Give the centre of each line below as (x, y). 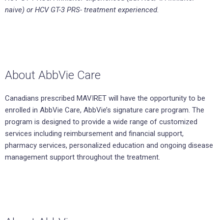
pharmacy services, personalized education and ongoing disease (109, 146)
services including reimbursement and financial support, (94, 134)
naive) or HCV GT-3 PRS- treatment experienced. (82, 10)
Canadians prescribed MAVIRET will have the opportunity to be (105, 98)
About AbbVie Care (53, 75)
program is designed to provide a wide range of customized (101, 122)
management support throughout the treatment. (82, 157)
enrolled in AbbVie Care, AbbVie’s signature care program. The (105, 110)
